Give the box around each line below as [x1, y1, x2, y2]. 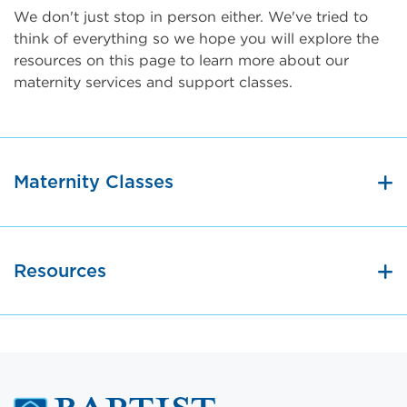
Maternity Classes [14, 174, 174, 192]
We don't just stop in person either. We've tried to [14, 8, 368, 25]
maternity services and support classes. [14, 74, 297, 90]
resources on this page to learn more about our [14, 52, 349, 68]
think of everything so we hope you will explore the [14, 30, 379, 46]
